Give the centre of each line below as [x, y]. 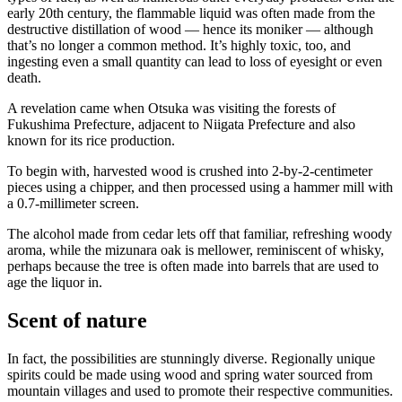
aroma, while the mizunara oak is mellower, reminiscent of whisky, [196, 249]
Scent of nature [77, 320]
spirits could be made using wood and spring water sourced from [190, 374]
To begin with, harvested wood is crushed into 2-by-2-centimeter [190, 170]
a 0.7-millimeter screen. [73, 203]
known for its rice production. [91, 140]
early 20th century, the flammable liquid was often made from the [191, 13]
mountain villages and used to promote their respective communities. [200, 390]
